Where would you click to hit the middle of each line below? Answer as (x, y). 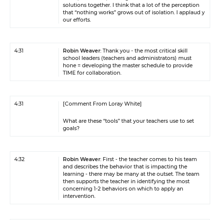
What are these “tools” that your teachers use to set (128, 121)
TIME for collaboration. (92, 73)
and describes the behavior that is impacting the (125, 167)
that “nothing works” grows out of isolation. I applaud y (134, 13)
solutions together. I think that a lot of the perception (131, 5)
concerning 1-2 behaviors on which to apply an (123, 189)
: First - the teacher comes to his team (149, 159)
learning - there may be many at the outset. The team (131, 174)
